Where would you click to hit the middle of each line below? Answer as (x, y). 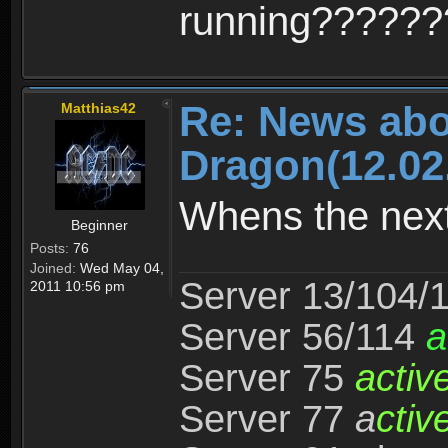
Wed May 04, (120, 268)
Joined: (53, 268)
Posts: (49, 248)
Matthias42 (98, 108)
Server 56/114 (302, 337)
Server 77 (267, 419)
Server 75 (267, 378)
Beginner (99, 225)
